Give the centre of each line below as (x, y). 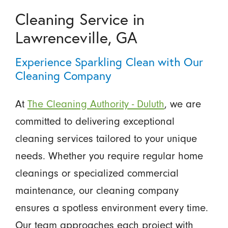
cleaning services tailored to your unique (106, 138)
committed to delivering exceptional (95, 121)
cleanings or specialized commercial (97, 173)
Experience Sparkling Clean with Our (109, 61)
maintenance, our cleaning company (97, 190)
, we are (182, 104)
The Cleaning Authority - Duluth (96, 104)
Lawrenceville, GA (76, 37)
